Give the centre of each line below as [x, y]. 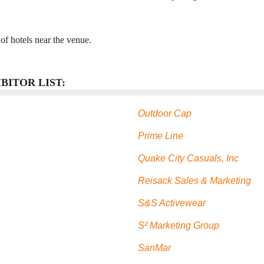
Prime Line [161, 136]
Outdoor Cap [165, 114]
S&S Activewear [172, 203]
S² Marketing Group [179, 226]
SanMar [154, 248]
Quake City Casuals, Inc [188, 159]
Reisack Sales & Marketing [194, 181]
